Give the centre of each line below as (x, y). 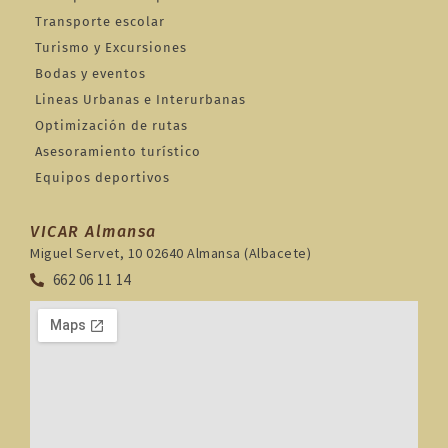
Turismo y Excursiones (111, 48)
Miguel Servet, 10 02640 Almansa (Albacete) (170, 253)
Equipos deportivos (102, 178)
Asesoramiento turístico (118, 152)
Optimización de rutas (111, 126)
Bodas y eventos (90, 74)
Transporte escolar (100, 22)
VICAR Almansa (93, 232)
